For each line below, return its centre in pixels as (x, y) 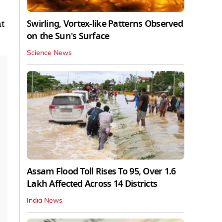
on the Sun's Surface (68, 36)
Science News (49, 53)
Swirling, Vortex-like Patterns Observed (105, 24)
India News (45, 200)
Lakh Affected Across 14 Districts (92, 184)
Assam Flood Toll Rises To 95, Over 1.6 (101, 171)
